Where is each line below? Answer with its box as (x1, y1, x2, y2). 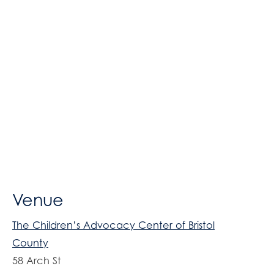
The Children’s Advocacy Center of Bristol (12, 218, 215, 231)
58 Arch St (12, 254, 61, 267)
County (12, 236, 48, 249)
